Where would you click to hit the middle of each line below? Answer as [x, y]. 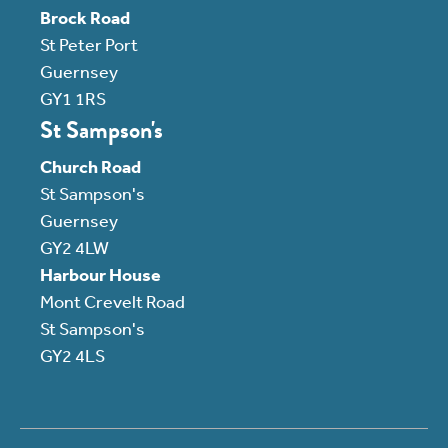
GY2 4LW [74, 246]
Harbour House [100, 274]
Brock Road [85, 17]
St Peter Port [89, 43]
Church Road [90, 166]
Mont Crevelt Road [112, 300]
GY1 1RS [73, 97]
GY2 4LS [72, 354]
